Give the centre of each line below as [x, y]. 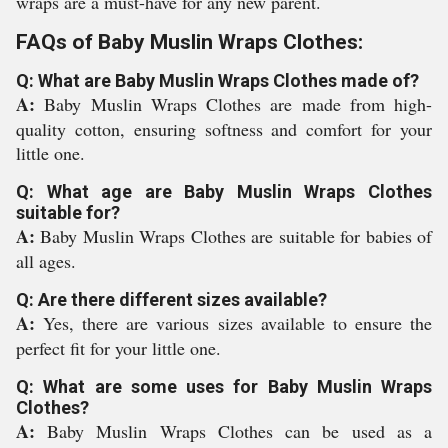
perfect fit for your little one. [118, 348]
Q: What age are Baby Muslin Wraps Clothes [224, 191]
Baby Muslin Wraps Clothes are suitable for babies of [236, 236]
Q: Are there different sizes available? [171, 299]
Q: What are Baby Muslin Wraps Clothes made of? [217, 80]
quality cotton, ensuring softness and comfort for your [224, 129]
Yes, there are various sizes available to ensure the [238, 323]
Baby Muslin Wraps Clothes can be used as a [240, 431]
